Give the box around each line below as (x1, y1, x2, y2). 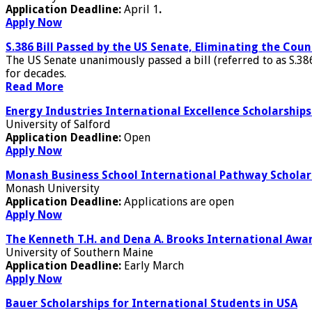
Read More (6, 79, 63, 93)
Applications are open (124, 194, 234, 208)
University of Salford (6, 117, 111, 131)
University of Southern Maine (6, 245, 153, 259)
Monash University (6, 181, 100, 195)
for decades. (6, 66, 66, 80)
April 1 (124, 2, 159, 16)
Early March (124, 258, 184, 272)
